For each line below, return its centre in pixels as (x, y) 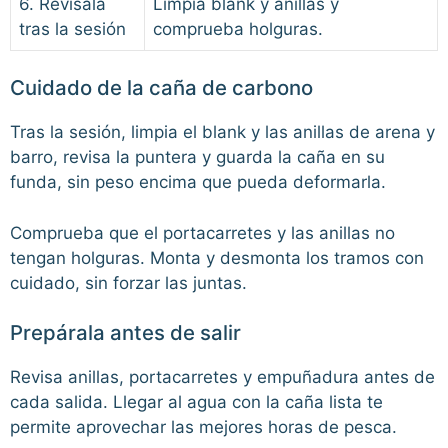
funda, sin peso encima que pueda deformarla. (198, 182)
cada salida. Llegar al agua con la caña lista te (196, 402)
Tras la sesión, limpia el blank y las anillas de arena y (222, 132)
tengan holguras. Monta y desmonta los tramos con (217, 257)
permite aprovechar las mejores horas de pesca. (203, 427)
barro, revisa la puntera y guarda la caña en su (197, 157)
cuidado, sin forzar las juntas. (128, 282)
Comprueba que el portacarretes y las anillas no (202, 232)
